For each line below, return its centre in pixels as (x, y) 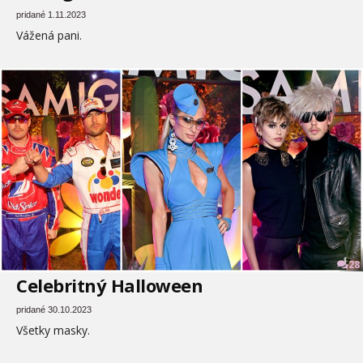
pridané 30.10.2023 (54, 310)
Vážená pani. (49, 36)
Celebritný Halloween (109, 285)
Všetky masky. (53, 330)
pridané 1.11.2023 (51, 15)
